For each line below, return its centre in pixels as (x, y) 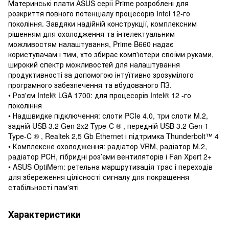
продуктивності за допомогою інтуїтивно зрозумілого (101, 74)
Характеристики (44, 214)
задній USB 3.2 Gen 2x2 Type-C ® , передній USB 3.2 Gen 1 (108, 125)
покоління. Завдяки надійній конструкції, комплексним (102, 23)
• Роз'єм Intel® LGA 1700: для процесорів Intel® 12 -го (100, 95)
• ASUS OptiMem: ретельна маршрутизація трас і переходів (110, 166)
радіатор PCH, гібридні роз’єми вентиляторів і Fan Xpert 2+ (110, 156)
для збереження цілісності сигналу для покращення (99, 177)
